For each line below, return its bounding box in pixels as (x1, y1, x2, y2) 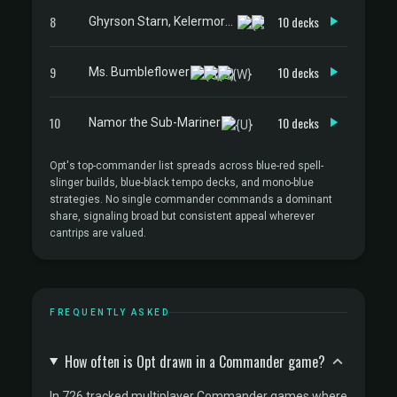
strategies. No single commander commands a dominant (50, 193, 332, 206)
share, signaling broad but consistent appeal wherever (50, 210, 315, 222)
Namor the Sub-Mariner (89, 114, 221, 129)
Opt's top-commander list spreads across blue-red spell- (50, 160, 323, 172)
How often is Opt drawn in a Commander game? (65, 351, 326, 372)
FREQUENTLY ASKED (50, 307, 169, 317)
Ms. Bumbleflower (89, 64, 190, 79)
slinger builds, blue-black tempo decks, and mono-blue (50, 176, 314, 189)
